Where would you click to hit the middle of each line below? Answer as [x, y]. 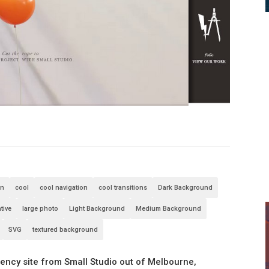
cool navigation [64, 188]
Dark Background [186, 188]
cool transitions [123, 188]
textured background [65, 230]
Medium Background [169, 209]
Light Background [97, 209]
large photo [41, 209]
